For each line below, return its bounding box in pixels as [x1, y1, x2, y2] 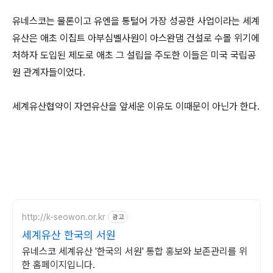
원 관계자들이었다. [12, 66, 85, 78]
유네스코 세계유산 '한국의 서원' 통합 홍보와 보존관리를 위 [22, 246, 247, 257]
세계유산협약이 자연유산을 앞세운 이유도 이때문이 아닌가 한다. [12, 101, 260, 112]
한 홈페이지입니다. [22, 259, 95, 271]
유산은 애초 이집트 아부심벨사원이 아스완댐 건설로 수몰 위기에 [12, 32, 260, 44]
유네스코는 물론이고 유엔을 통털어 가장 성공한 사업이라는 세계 [12, 15, 260, 27]
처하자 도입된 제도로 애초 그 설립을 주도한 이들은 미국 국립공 [12, 49, 256, 61]
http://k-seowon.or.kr [22, 211, 105, 222]
